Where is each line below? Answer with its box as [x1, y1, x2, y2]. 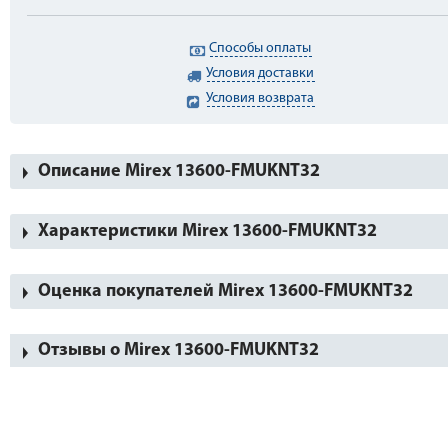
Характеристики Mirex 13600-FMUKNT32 [38, 222, 377, 241]
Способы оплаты [209, 41, 312, 56]
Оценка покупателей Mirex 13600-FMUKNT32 [38, 282, 413, 301]
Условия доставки [206, 66, 315, 81]
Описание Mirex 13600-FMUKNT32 [38, 162, 320, 181]
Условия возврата [206, 91, 315, 106]
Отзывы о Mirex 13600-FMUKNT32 [38, 341, 319, 360]
